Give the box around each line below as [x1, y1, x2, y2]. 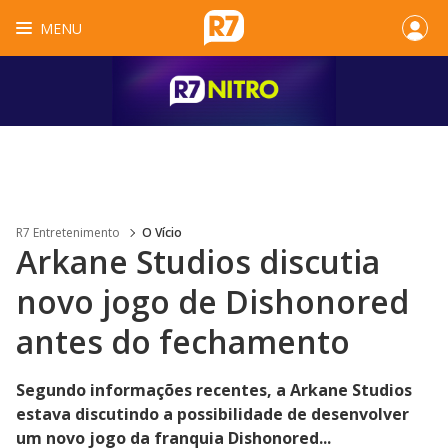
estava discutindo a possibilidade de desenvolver [16, 403, 409, 425]
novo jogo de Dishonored [16, 280, 409, 323]
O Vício [142, 224, 182, 241]
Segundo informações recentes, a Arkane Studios [16, 379, 412, 401]
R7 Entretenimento [16, 224, 120, 241]
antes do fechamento [16, 320, 350, 363]
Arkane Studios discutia [16, 240, 380, 283]
